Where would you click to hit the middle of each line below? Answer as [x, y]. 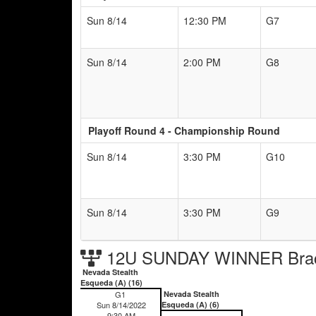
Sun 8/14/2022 [120, 304]
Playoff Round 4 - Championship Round [184, 130]
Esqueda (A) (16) [111, 282]
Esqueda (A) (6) [190, 304]
